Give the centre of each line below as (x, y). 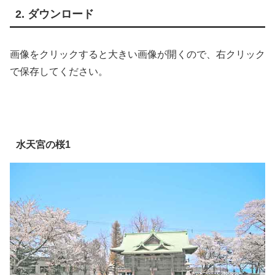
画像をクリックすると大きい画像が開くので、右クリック (137, 54)
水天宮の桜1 (43, 144)
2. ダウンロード (55, 14)
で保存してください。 (59, 71)
